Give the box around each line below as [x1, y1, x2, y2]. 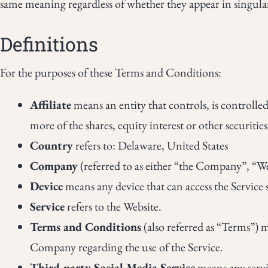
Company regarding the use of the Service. [30, 239, 223, 255]
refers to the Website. [65, 199, 162, 214]
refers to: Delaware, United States [73, 138, 228, 153]
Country [30, 138, 73, 153]
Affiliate [30, 97, 71, 112]
